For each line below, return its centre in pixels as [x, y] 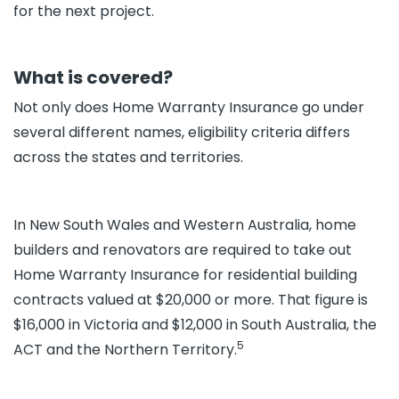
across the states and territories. [128, 157]
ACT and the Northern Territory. [125, 350]
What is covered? [93, 77]
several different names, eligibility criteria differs [182, 132]
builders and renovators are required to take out [183, 250]
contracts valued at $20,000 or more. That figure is [191, 300]
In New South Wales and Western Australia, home [185, 225]
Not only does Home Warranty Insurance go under [189, 107]
